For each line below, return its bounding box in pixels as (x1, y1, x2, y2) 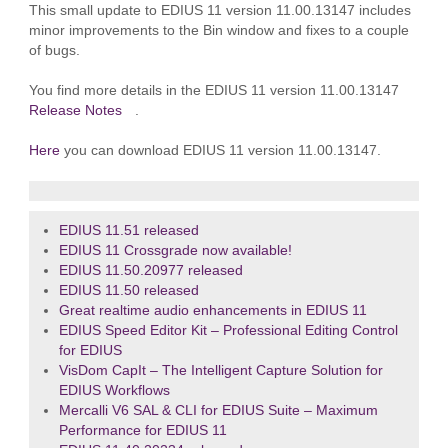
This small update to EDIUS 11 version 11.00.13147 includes (28, 2, 411, 18)
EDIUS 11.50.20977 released (58, 262, 243, 278)
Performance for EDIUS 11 (58, 422, 227, 438)
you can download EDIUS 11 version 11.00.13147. (59, 142, 381, 158)
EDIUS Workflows (58, 382, 170, 398)
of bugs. (28, 42, 80, 58)
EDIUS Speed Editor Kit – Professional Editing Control (58, 322, 398, 338)
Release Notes (28, 102, 122, 118)
